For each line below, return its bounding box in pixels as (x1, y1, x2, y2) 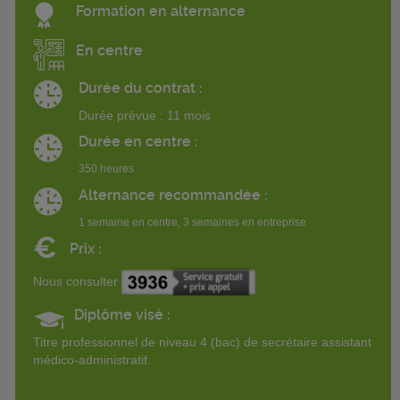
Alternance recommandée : (78, 186, 268, 204)
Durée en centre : (78, 132, 198, 150)
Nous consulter (33, 273, 121, 288)
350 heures (78, 162, 134, 175)
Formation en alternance (76, 2, 246, 20)
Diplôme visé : (73, 306, 171, 324)
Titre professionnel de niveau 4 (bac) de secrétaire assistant (33, 335, 371, 350)
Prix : (70, 239, 102, 257)
